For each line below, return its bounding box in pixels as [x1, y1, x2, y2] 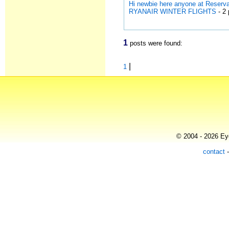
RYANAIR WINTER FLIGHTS [129, 8, 217, 15]
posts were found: [128, 39, 183, 47]
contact [203, 148, 225, 155]
